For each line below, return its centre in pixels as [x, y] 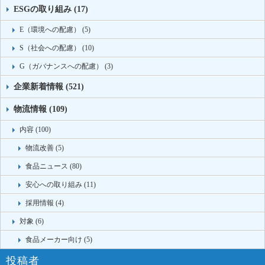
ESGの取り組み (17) [51, 9]
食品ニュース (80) [54, 167]
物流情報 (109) [41, 109]
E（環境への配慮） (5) [55, 30]
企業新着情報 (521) [49, 87]
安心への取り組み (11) [61, 185]
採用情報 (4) [45, 203]
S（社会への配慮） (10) [57, 48]
